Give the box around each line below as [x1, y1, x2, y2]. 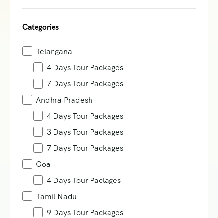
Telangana [36, 46, 72, 57]
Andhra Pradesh [36, 94, 92, 105]
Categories [22, 22, 59, 33]
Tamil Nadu [36, 191, 77, 201]
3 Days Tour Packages [47, 127, 123, 137]
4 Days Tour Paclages [47, 175, 121, 185]
